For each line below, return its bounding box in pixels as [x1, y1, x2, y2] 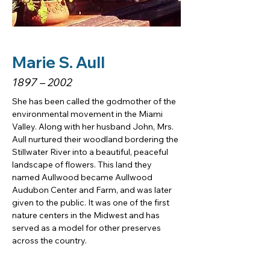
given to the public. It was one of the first [12, 197, 171, 208]
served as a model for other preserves [12, 222, 163, 233]
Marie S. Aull [12, 52, 105, 72]
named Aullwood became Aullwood [12, 172, 154, 183]
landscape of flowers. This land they [12, 159, 154, 170]
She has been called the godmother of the [12, 96, 178, 107]
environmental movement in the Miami [12, 108, 165, 119]
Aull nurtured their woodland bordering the [12, 134, 180, 145]
